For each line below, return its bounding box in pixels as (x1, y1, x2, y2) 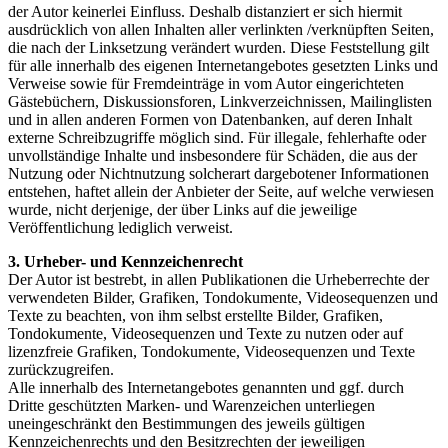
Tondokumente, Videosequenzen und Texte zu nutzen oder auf (8, 324, 403, 342)
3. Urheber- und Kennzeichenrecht (8, 252, 243, 270)
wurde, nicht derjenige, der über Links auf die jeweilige (8, 200, 357, 218)
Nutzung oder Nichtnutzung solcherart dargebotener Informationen (8, 164, 429, 182)
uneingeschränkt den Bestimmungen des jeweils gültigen (8, 414, 365, 432)
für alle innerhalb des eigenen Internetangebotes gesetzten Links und (8, 56, 438, 74)
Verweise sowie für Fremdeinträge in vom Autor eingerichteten (8, 74, 404, 92)
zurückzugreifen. (8, 360, 114, 378)
